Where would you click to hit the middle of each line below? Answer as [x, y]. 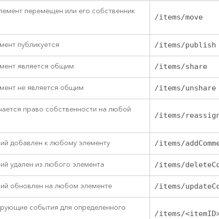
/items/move [179, 17]
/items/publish [186, 45]
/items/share [181, 67]
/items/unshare [186, 88]
